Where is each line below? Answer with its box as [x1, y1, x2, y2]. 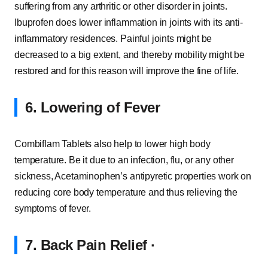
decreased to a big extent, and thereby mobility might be [14, 50, 245, 60]
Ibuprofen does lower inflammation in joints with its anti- [14, 17, 243, 28]
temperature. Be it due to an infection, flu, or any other [14, 155, 234, 165]
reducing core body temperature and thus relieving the [14, 187, 237, 197]
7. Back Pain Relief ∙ [25, 237, 155, 253]
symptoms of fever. [14, 203, 92, 214]
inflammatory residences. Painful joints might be [14, 33, 212, 44]
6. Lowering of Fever [25, 99, 160, 115]
